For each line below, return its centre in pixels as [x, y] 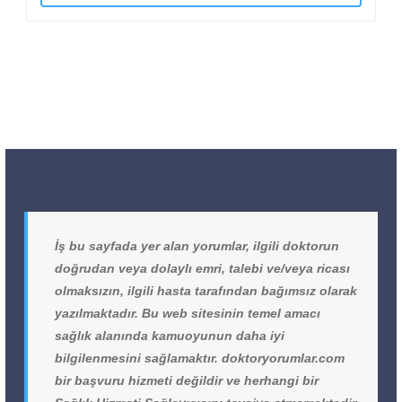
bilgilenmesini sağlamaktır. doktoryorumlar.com [200, 358]
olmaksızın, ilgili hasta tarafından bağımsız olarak [206, 291]
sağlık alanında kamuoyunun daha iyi [170, 336]
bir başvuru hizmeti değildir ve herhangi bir [187, 381]
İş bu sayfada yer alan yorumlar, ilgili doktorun [197, 246]
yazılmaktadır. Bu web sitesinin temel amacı [188, 314]
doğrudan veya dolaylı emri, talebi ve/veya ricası [202, 269]
